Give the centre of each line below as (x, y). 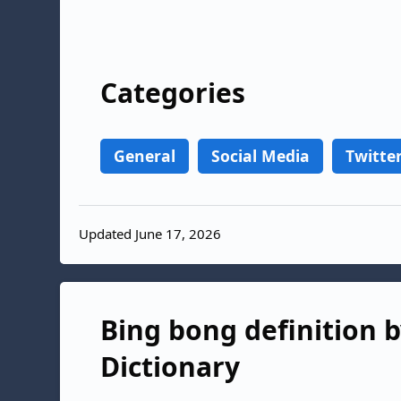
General (145, 155)
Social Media (260, 155)
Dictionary (170, 366)
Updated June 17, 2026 (150, 234)
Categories (173, 92)
